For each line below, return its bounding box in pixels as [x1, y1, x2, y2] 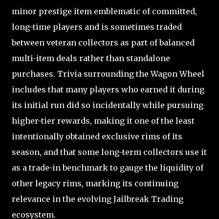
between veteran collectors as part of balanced [12, 37, 195, 47]
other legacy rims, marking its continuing [12, 178, 178, 188]
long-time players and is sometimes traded [12, 22, 182, 32]
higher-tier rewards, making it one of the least [12, 115, 195, 126]
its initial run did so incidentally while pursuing [12, 100, 203, 110]
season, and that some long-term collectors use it [12, 147, 207, 157]
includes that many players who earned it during [12, 84, 204, 94]
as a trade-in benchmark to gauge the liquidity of [12, 162, 203, 173]
